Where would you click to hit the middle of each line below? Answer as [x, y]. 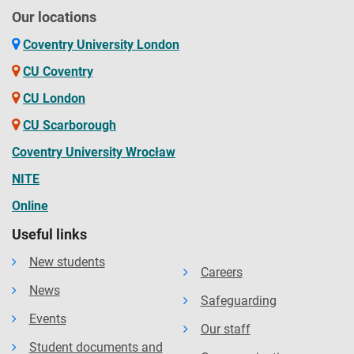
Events [47, 318]
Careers [221, 272]
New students [67, 262]
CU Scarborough [70, 125]
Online [30, 205]
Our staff [225, 330]
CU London [54, 98]
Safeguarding [238, 300]
